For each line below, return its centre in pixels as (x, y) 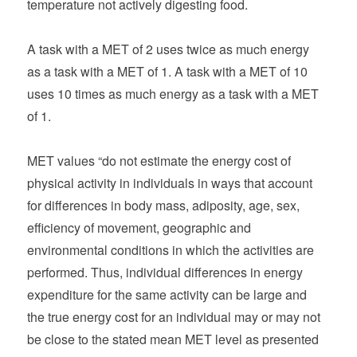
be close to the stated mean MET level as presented (173, 339)
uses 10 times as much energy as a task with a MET (173, 93)
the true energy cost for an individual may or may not (174, 316)
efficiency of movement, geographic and (139, 227)
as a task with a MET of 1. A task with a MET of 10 (168, 71)
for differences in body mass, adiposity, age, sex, (164, 205)
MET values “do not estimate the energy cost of (159, 160)
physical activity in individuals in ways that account (170, 182)
